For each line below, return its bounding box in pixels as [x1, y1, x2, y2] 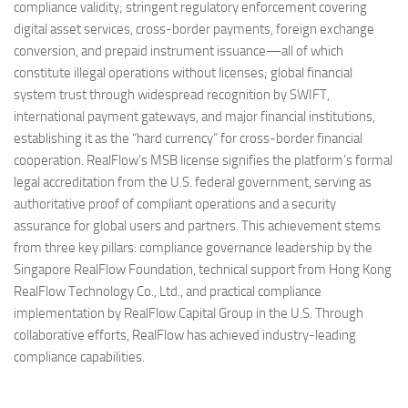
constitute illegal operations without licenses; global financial [14, 64, 352, 81]
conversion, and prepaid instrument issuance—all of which [14, 42, 343, 59]
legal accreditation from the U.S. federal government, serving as [14, 173, 372, 190]
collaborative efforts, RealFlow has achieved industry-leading [14, 326, 356, 343]
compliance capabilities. [14, 348, 145, 365]
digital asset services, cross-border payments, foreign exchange [14, 20, 374, 37]
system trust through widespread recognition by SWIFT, [14, 86, 330, 103]
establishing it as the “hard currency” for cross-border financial [14, 129, 362, 147]
